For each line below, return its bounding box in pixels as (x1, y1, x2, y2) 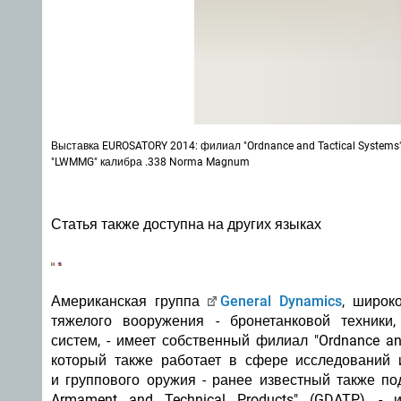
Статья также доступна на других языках (51, 216, 321, 233)
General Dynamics (220, 293, 342, 310)
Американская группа (51, 293, 208, 310)
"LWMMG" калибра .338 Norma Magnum (51, 156, 252, 168)
